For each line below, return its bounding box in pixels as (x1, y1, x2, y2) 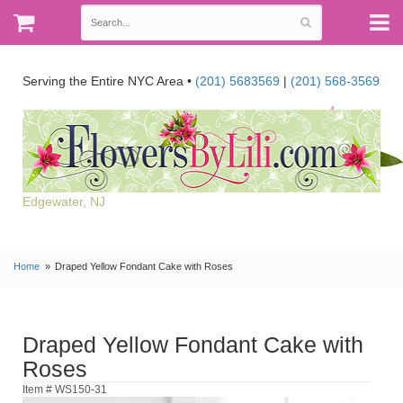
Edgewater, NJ (22, 193, 105, 209)
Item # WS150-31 (22, 382, 107, 395)
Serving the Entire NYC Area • (22, 74, 195, 88)
